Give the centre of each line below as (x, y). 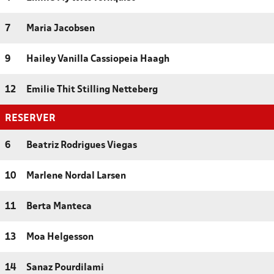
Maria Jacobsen (61, 28)
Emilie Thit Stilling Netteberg (92, 90)
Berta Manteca (59, 206)
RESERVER (30, 118)
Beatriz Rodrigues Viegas (82, 145)
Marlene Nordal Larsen (76, 176)
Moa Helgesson (60, 237)
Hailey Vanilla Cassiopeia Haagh (98, 59)
